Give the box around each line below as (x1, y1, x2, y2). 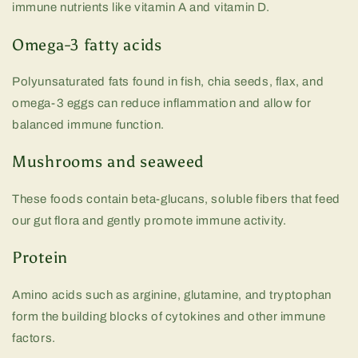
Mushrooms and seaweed (12, 152, 205, 172)
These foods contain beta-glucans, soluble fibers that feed (12, 192, 340, 205)
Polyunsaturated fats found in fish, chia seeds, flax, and (12, 74, 324, 88)
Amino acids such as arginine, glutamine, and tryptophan (12, 288, 332, 301)
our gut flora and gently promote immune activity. (12, 213, 287, 227)
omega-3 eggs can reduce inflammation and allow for (12, 96, 312, 109)
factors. (12, 331, 56, 344)
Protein (12, 248, 69, 268)
